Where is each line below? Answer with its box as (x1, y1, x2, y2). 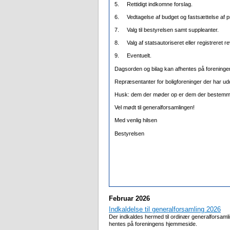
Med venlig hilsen (114, 117, 157, 124)
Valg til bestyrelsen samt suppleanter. (127, 27, 219, 33)
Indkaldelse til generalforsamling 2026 (109, 205, 221, 214)
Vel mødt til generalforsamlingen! (114, 104, 195, 111)
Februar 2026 (109, 195, 150, 203)
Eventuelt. (127, 52, 151, 59)
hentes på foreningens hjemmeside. (109, 221, 197, 227)
